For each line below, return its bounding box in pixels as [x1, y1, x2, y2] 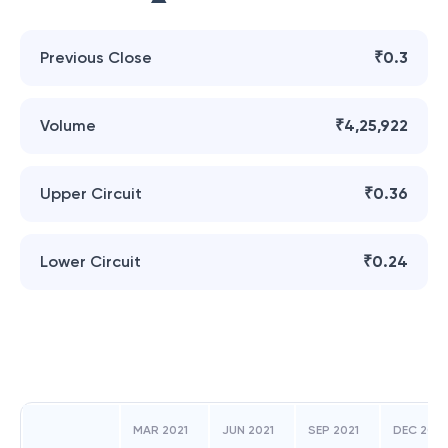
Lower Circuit [40, 252, 141, 271]
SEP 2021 [308, 423, 359, 437]
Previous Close [40, 48, 152, 67]
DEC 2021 [393, 423, 446, 437]
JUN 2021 [222, 423, 274, 437]
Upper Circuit [40, 184, 142, 203]
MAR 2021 [133, 423, 188, 437]
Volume [40, 116, 96, 135]
